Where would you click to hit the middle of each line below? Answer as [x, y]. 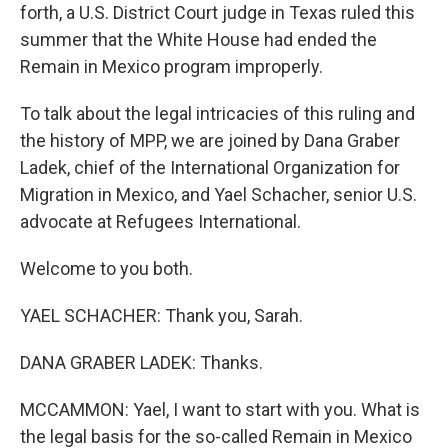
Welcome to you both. [106, 268]
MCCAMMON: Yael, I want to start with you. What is [220, 409]
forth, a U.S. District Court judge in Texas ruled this [217, 12]
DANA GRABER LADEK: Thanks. [141, 362]
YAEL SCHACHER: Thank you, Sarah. [161, 315]
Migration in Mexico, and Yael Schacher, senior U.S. [218, 194]
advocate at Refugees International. [160, 221]
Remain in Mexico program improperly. [171, 66]
